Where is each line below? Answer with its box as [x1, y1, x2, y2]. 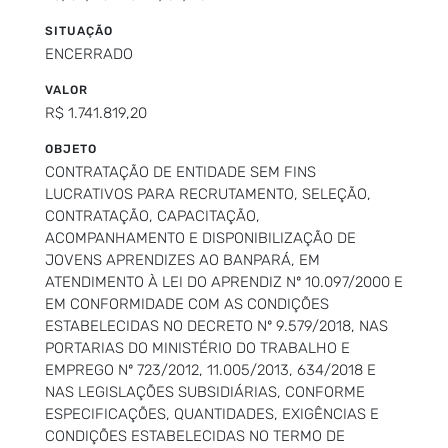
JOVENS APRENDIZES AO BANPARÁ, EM [45, 250, 320, 269]
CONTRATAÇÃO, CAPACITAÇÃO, [45, 206, 260, 225]
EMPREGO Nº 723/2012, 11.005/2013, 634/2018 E [45, 360, 376, 379]
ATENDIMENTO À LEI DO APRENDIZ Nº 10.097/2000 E [45, 272, 403, 291]
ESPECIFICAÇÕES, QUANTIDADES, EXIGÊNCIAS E [45, 404, 379, 423]
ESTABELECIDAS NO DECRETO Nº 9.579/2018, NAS [45, 316, 388, 335]
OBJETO [45, 141, 97, 156]
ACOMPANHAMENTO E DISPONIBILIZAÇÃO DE [45, 228, 356, 247]
